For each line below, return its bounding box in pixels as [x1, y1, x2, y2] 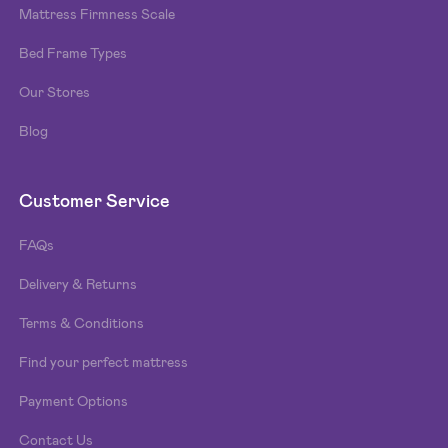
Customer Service [19, 188, 171, 213]
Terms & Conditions [19, 313, 145, 332]
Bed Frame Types [19, 43, 128, 62]
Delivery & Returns [19, 274, 138, 293]
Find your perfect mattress [19, 352, 189, 371]
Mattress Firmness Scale [19, 4, 176, 23]
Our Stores [19, 82, 91, 101]
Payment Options [19, 391, 129, 410]
